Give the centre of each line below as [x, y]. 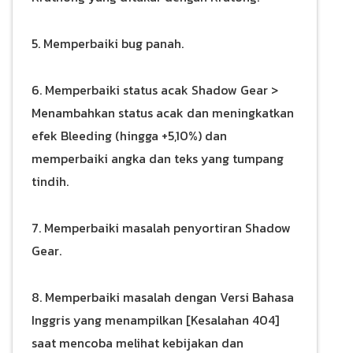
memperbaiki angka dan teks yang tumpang [158, 158]
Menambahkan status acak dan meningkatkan [163, 112]
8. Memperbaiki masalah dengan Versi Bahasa [163, 297]
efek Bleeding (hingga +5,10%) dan [129, 135]
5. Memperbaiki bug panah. [108, 43]
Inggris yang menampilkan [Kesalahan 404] [155, 320]
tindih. [50, 181]
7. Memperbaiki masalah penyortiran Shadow [161, 227]
